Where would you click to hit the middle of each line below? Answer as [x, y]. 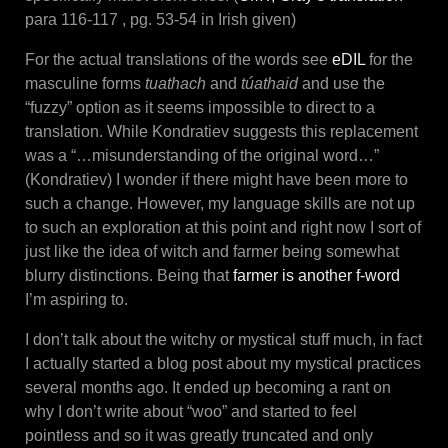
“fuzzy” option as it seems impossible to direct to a [200, 107]
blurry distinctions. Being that [129, 275]
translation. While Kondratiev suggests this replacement [221, 131]
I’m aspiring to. [76, 299]
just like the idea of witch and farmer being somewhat [212, 251]
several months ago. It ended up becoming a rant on [208, 387]
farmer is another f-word [316, 275]
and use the [341, 83]
